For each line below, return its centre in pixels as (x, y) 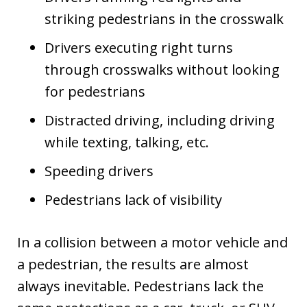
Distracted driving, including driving (160, 120)
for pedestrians (95, 91)
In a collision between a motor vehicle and (152, 242)
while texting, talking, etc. (127, 142)
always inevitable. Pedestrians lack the (140, 286)
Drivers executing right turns (139, 48)
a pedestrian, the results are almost (133, 264)
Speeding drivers (99, 171)
